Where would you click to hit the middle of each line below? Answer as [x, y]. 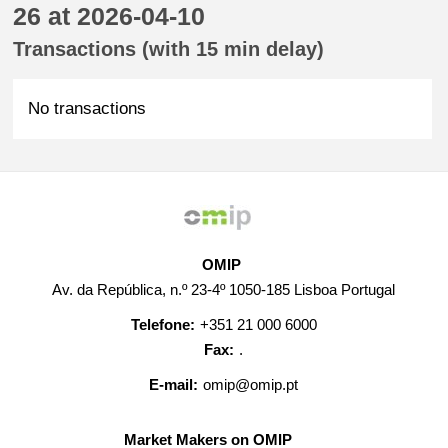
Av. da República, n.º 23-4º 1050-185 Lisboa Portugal [224, 289]
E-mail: [174, 384]
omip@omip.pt [251, 384]
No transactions [87, 108]
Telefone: [162, 324]
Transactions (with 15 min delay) [169, 49]
